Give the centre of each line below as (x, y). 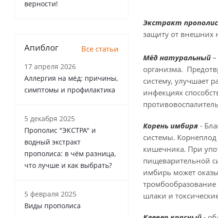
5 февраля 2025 (50, 194)
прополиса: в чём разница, (70, 154)
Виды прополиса (53, 206)
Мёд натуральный (177, 57)
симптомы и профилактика (70, 90)
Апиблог (41, 47)
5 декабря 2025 (50, 118)
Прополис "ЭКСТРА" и (60, 130)
